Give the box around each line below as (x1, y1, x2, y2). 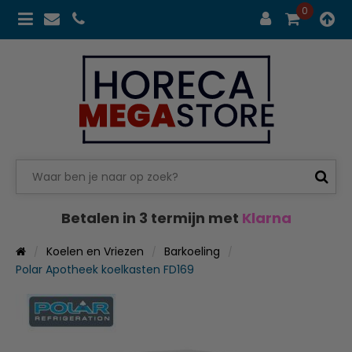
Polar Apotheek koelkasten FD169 (16, 261, 194, 277)
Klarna (241, 207, 291, 228)
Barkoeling (164, 243, 220, 259)
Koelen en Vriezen (46, 243, 144, 259)
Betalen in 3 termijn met (60, 207, 242, 228)
